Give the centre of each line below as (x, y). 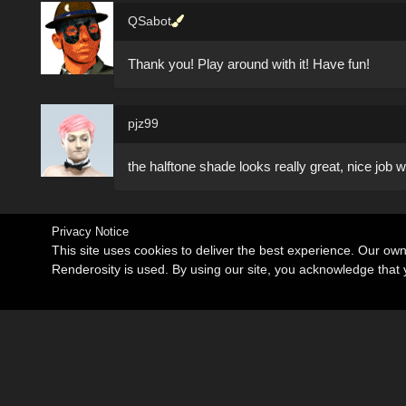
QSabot (150, 20)
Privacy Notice (90, 232)
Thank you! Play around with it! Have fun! (249, 63)
